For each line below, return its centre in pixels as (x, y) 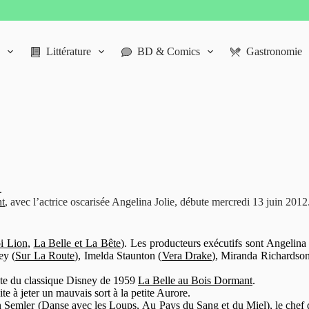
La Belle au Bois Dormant (195, 280)
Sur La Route (45, 256)
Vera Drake (187, 256)
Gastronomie (275, 51)
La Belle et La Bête (77, 243)
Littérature (68, 51)
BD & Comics (168, 51)
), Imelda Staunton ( (118, 256)
